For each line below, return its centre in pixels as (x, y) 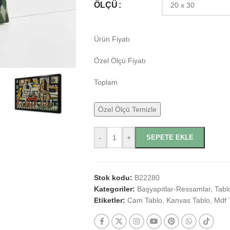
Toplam (106, 82)
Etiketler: (110, 200)
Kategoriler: (114, 189)
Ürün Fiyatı (112, 39)
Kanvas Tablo (188, 200)
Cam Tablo (145, 200)
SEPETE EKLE (170, 137)
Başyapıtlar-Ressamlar (174, 189)
